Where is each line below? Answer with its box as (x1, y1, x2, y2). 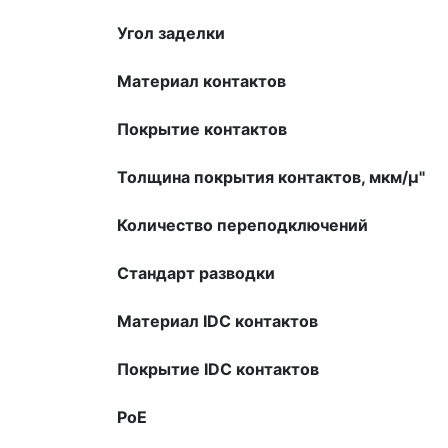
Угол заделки (117, 22, 225, 43)
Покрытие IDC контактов (117, 358, 319, 379)
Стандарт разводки (117, 262, 275, 283)
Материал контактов (117, 70, 286, 91)
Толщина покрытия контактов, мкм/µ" (117, 166, 425, 187)
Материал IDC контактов (117, 310, 318, 331)
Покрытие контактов (117, 118, 287, 139)
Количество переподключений (117, 214, 368, 235)
